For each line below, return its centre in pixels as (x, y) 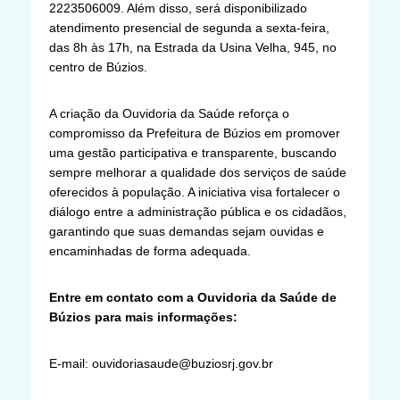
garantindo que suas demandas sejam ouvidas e (187, 231)
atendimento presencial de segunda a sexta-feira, (189, 27)
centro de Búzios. (98, 67)
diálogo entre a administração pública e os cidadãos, (198, 211)
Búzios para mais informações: (143, 317)
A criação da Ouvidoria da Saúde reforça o (169, 113)
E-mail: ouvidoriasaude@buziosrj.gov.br (161, 363)
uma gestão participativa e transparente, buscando (193, 152)
